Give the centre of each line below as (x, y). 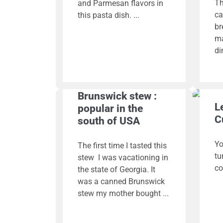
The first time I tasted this (122, 145)
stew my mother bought (119, 193)
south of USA (109, 121)
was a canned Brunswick (121, 181)
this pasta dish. (104, 15)
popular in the (110, 108)
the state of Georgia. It (116, 169)
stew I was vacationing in (123, 157)
